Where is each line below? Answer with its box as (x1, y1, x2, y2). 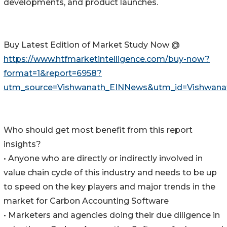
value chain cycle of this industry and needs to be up (4, 168, 217, 178)
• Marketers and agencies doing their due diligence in (4, 210, 220, 220)
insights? (4, 139, 41, 149)
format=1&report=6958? (4, 68, 102, 79)
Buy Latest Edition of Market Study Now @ (4, 40, 180, 50)
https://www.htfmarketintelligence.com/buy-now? (4, 54, 210, 64)
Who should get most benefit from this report (4, 125, 193, 135)
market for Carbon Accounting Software (4, 196, 169, 206)
